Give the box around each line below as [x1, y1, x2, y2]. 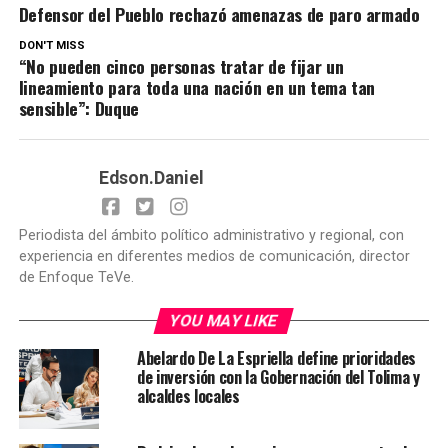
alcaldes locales [136, 384, 240, 409]
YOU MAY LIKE [168, 311, 281, 331]
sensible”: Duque [18, 95, 140, 122]
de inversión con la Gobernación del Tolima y [136, 365, 420, 390]
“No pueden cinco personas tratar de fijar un [18, 53, 344, 80]
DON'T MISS [18, 39, 85, 53]
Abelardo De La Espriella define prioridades [136, 346, 417, 371]
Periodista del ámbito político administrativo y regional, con [18, 227, 404, 245]
